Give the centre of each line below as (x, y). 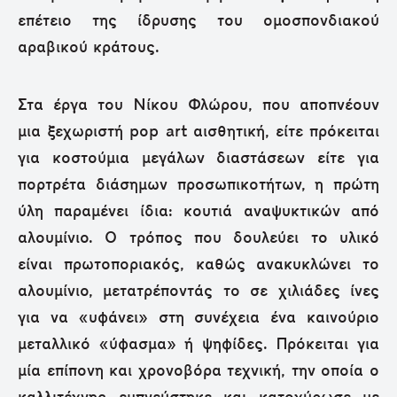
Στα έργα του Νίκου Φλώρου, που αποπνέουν (198, 105)
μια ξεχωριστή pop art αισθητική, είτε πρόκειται (198, 132)
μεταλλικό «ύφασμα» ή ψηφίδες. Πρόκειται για (198, 345)
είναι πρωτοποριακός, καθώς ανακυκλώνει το (198, 265)
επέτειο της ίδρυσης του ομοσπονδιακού (198, 21)
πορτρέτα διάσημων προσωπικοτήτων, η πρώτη (198, 185)
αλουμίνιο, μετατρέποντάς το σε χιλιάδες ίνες (198, 292)
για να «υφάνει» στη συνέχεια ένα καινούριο (198, 318)
